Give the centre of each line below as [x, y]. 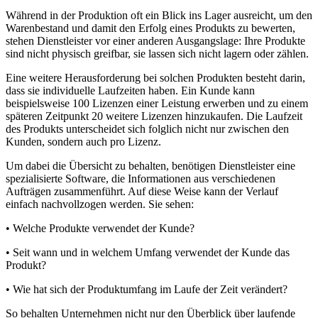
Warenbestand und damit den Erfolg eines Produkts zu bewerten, [150, 28]
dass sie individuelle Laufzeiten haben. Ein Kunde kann [130, 90]
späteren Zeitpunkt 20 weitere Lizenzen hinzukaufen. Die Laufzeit [154, 116]
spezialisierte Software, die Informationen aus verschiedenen [141, 178]
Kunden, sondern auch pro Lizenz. [83, 141]
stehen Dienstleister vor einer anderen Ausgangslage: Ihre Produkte [155, 40]
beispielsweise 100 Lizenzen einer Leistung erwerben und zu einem [157, 103]
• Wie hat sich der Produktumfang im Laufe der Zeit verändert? [147, 289]
